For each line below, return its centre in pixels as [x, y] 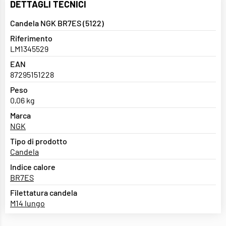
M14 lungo [27, 203]
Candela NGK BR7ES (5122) [57, 23]
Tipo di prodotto [39, 141]
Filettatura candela [44, 193]
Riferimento [31, 38]
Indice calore [33, 167]
